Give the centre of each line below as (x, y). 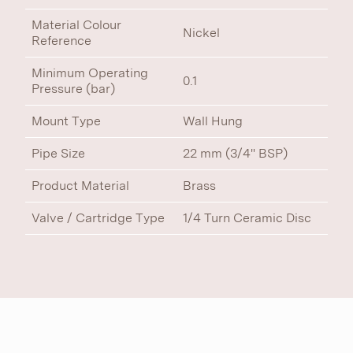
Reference (61, 41)
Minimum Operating (90, 73)
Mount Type (66, 121)
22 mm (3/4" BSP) (235, 153)
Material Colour (76, 25)
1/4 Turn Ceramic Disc (247, 218)
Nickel (201, 33)
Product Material (80, 186)
